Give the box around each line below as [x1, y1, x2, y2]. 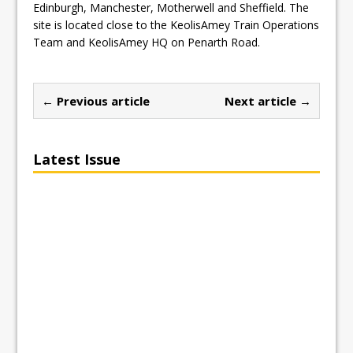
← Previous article [42, 92, 150, 109]
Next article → [224, 92, 311, 109]
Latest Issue [33, 149, 121, 169]
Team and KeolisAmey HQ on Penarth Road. [33, 34, 261, 50]
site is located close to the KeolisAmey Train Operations [33, 17, 320, 32]
